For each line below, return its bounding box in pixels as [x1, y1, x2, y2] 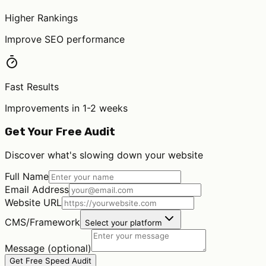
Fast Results [5, 80, 59, 93]
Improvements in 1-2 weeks [5, 102, 128, 114]
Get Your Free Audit [5, 125, 115, 138]
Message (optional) [5, 242, 91, 255]
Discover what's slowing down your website [5, 149, 203, 161]
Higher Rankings [5, 11, 78, 24]
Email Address [5, 183, 69, 196]
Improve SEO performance [5, 33, 125, 45]
